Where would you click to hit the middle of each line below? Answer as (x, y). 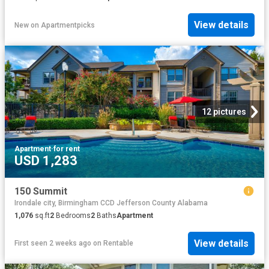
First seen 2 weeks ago (53, 243)
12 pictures (224, 111)
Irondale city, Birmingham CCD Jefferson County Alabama (111, 203)
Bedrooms (72, 215)
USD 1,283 (46, 160)
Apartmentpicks (68, 25)
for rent (67, 149)
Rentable (118, 243)
